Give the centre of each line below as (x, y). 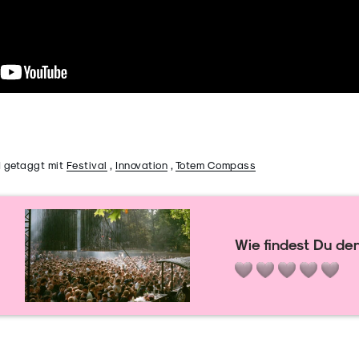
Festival (87, 165)
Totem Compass (215, 165)
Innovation (141, 165)
